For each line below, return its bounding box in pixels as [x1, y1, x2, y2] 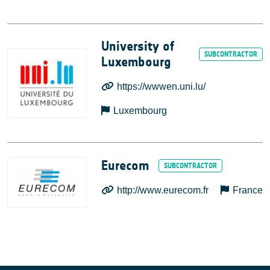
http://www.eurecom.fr [117, 184, 209, 195]
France [233, 184, 263, 195]
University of [101, 38, 174, 54]
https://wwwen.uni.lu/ [117, 81, 206, 92]
